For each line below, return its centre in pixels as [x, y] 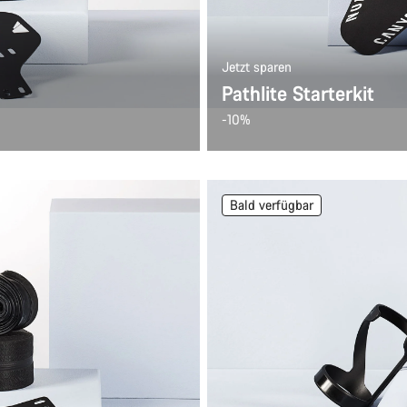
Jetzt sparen [257, 67]
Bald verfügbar [272, 205]
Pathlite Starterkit [298, 93]
